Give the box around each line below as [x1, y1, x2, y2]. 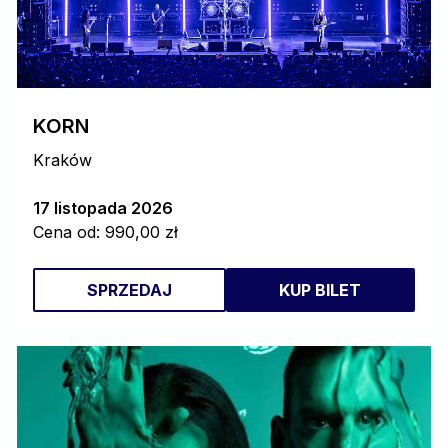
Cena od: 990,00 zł [33, 222, 178, 242]
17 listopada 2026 [33, 198, 173, 218]
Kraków [33, 150, 92, 170]
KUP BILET [279, 280, 362, 300]
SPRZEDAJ [86, 280, 172, 300]
